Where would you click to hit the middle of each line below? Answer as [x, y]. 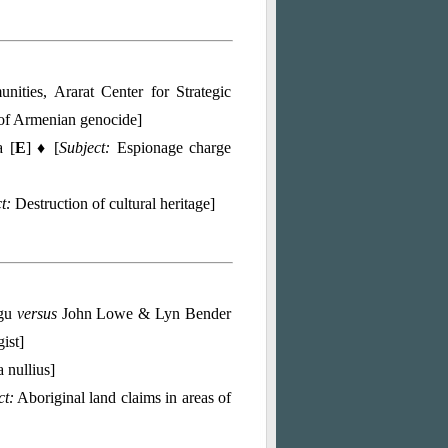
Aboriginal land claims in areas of [122, 397]
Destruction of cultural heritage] [113, 203]
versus [36, 313]
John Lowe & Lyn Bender [143, 313]
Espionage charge [171, 147]
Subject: [85, 147]
